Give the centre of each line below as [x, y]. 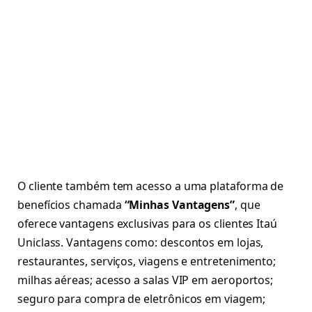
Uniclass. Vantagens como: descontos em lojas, [141, 243]
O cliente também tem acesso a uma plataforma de [151, 186]
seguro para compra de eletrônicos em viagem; [141, 299]
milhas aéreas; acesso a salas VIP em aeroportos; [146, 280]
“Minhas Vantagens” [180, 205]
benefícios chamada [71, 205]
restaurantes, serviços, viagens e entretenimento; [147, 262]
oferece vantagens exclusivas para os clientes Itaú [148, 224]
